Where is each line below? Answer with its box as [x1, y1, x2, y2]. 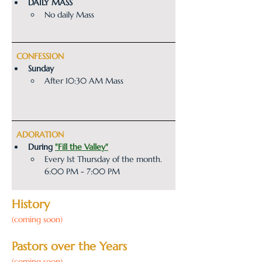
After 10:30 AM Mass [44, 75, 123, 86]
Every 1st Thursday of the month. [44, 154, 164, 164]
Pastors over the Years [12, 239, 127, 254]
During [28, 142, 55, 152]
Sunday [28, 63, 54, 74]
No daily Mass [44, 9, 94, 20]
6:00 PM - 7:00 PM [44, 166, 120, 177]
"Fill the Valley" [55, 142, 108, 152]
